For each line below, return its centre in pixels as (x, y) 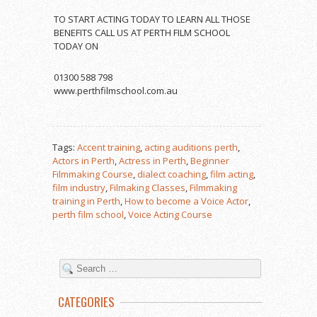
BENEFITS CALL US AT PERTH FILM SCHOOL (142, 33)
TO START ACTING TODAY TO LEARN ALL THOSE (152, 19)
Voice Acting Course (170, 214)
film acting (232, 174)
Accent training (109, 147)
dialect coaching (172, 174)
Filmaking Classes (148, 188)
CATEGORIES (86, 302)
